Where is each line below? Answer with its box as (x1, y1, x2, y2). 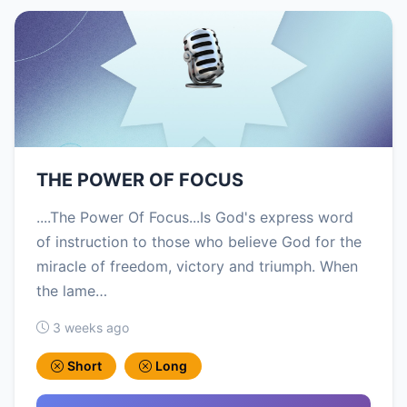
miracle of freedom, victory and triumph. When (36, 256, 358, 275)
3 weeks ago (53, 319, 129, 335)
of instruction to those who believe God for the (36, 232, 362, 251)
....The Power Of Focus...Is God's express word (36, 207, 353, 226)
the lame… (36, 281, 107, 300)
